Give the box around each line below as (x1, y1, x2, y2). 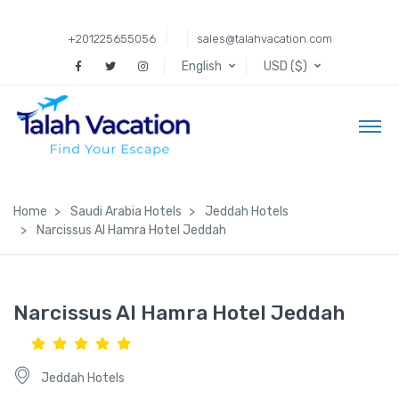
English (182, 58, 222, 74)
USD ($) (264, 58, 307, 74)
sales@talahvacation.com (196, 31, 332, 45)
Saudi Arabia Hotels (70, 203, 182, 219)
